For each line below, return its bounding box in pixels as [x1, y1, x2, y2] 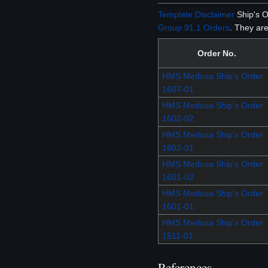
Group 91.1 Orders [158, 23, 230, 32]
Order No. [197, 48, 236, 58]
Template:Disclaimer [158, 10, 234, 19]
